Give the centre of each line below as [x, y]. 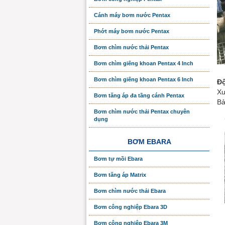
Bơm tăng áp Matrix [120, 175]
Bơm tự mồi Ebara [118, 159]
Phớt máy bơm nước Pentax [132, 31]
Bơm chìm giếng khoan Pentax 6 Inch [144, 79]
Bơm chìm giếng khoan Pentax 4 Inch [144, 63]
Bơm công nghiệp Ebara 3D [131, 207]
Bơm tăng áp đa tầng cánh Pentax [139, 95]
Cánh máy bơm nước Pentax [132, 15]
